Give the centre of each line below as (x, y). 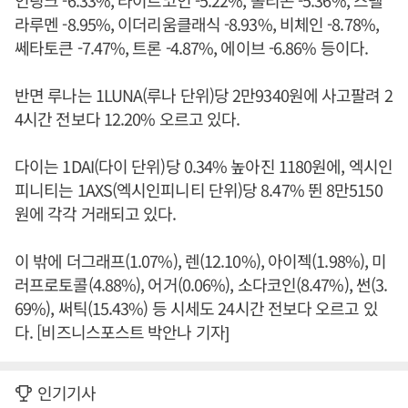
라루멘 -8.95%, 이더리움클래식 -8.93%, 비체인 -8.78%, (197, 24)
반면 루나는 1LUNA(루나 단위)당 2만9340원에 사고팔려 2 (204, 95)
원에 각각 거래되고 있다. (96, 214)
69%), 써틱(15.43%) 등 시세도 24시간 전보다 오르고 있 (196, 308)
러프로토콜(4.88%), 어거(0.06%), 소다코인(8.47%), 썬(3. (201, 285)
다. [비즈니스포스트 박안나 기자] (122, 332)
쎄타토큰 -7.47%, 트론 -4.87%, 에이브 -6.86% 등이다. (191, 48)
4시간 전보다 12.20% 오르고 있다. (127, 119)
